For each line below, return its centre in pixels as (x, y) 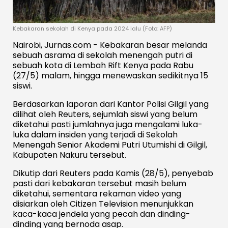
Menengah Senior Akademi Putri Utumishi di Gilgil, (110, 145)
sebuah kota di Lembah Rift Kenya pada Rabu (103, 65)
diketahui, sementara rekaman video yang (97, 193)
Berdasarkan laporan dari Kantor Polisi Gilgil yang (111, 104)
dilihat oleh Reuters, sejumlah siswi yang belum (105, 114)
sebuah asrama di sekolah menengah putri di (103, 55)
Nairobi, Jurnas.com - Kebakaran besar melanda (110, 45)
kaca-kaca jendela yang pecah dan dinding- (102, 214)
